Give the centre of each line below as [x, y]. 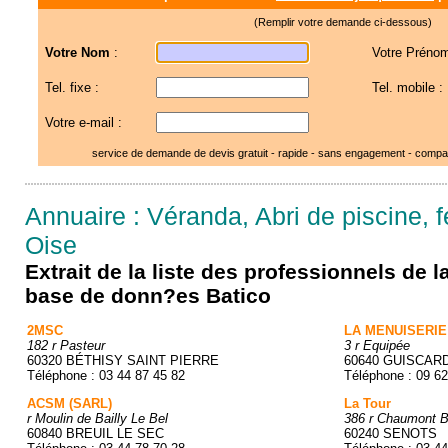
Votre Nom [77, 52]
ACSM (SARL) [69, 403]
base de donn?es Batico [148, 295]
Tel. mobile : [407, 87]
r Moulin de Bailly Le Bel [97, 418]
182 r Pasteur [66, 345]
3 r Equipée [377, 345]
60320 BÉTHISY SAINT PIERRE [123, 360]
